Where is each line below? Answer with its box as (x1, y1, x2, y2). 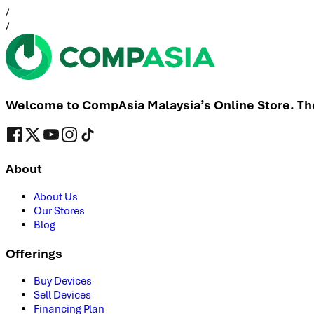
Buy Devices (34, 274, 92, 289)
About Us (34, 189, 78, 204)
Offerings (6, 245, 62, 261)
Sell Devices (34, 288, 91, 303)
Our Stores (34, 203, 85, 218)
